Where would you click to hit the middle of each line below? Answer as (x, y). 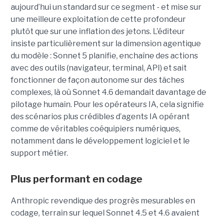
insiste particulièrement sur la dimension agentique (106, 43)
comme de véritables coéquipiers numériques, (95, 128)
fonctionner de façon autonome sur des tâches (97, 80)
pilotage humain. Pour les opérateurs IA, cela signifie (107, 104)
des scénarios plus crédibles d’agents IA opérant (100, 116)
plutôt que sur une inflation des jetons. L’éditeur (98, 31)
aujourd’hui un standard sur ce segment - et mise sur (106, 7)
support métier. (39, 153)
